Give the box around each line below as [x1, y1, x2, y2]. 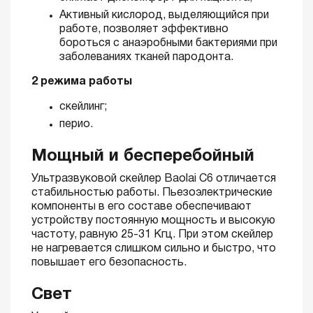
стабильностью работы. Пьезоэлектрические [31, 188, 272, 198]
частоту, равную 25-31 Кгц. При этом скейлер [31, 230, 273, 240]
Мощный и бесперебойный [31, 149, 254, 164]
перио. [59, 119, 93, 129]
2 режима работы [31, 77, 132, 87]
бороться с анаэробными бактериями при [59, 38, 277, 48]
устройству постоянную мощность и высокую [31, 216, 275, 226]
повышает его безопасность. [31, 258, 187, 268]
